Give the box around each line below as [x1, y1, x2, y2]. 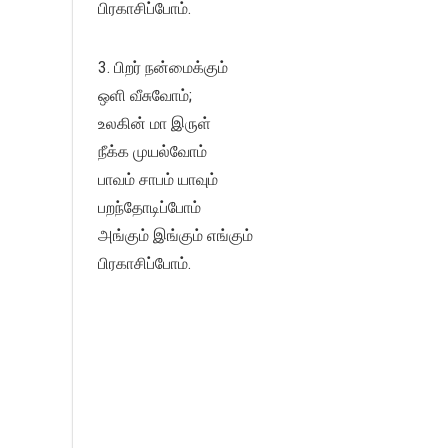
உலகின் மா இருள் [98, 114, 211, 134]
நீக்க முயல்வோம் [98, 142, 207, 162]
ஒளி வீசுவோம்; [98, 86, 192, 106]
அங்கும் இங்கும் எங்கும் [98, 226, 253, 246]
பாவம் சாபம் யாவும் [98, 170, 218, 190]
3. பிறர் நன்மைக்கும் [98, 58, 228, 78]
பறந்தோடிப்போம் [98, 198, 201, 218]
